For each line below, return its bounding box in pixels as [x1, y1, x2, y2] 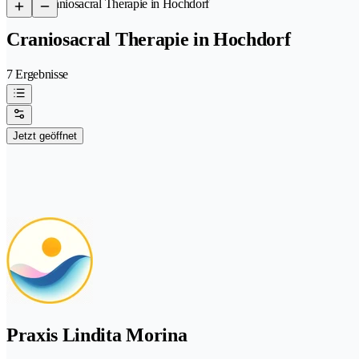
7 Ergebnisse [6, 67, 69, 81]
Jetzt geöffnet [13, 129, 77, 142]
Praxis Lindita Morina [6, 324, 188, 345]
